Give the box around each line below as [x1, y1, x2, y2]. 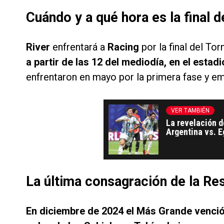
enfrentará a [52, 41, 107, 53]
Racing [107, 41, 141, 53]
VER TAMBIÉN [171, 107, 209, 114]
